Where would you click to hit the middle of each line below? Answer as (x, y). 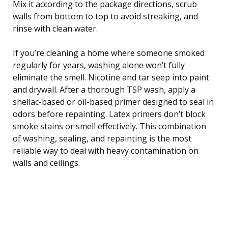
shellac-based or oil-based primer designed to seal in (113, 102)
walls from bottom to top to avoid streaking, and (105, 16)
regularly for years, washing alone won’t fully (99, 65)
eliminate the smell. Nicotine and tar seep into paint (111, 77)
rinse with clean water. (55, 28)
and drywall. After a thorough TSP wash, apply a (104, 89)
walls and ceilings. (46, 163)
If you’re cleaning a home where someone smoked (109, 53)
